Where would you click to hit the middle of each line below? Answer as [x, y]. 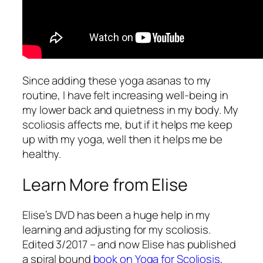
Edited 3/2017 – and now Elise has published [129, 245]
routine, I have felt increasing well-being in [125, 95]
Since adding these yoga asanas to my [117, 80]
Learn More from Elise [105, 184]
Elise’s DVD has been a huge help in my [117, 215]
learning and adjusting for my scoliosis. [117, 230]
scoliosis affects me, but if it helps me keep [127, 124]
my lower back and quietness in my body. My [130, 109]
